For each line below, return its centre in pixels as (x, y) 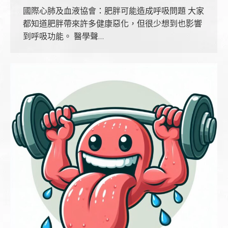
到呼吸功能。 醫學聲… (63, 36)
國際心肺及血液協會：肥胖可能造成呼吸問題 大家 (113, 11)
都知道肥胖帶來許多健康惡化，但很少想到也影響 (112, 23)
